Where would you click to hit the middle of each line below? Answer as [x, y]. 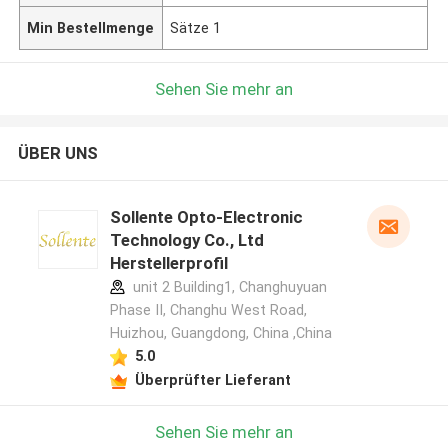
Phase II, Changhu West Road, [208, 310]
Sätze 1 [196, 27]
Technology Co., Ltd [186, 240]
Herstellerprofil [168, 263]
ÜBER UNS [57, 153]
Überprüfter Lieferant [212, 379]
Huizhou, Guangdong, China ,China [220, 333]
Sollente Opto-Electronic [206, 217]
